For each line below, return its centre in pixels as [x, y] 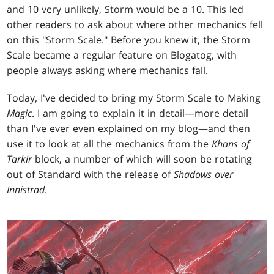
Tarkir [20, 159]
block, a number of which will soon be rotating [142, 159]
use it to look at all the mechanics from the [109, 144]
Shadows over [204, 175]
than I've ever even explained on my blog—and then [129, 129]
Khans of [231, 144]
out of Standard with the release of [91, 175]
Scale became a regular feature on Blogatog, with [122, 55]
